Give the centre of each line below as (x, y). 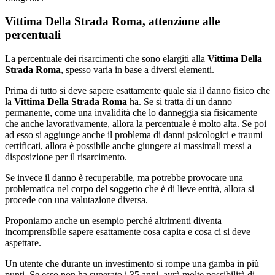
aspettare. (23, 242)
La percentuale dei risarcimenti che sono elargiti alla (106, 58)
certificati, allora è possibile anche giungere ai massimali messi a (128, 145)
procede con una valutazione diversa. (76, 199)
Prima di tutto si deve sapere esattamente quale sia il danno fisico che (137, 90)
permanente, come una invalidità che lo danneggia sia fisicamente (131, 112)
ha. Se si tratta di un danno (180, 101)
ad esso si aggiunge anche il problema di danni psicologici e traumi (134, 134)
